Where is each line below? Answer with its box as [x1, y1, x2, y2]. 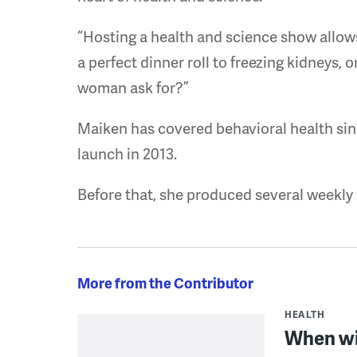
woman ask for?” [77, 76, 189, 98]
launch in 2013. [77, 143, 177, 164]
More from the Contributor [77, 273, 253, 292]
